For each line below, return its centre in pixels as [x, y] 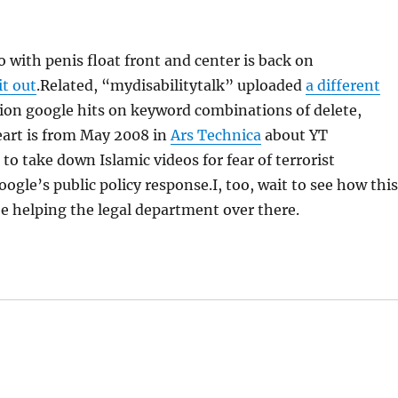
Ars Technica [216, 135]
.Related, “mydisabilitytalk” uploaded [171, 85]
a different [343, 85]
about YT [295, 135]
